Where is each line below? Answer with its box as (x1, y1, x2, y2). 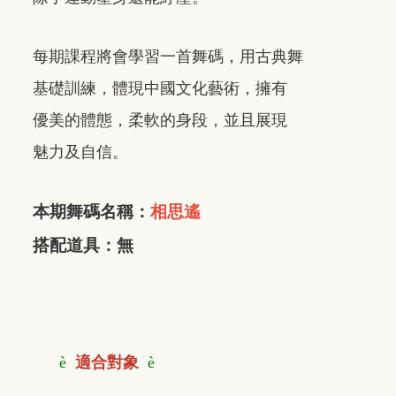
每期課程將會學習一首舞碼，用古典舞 (33, 47, 303, 65)
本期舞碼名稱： (33, 202, 150, 221)
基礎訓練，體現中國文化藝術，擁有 (33, 79, 287, 97)
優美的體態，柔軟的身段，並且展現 (33, 110, 287, 129)
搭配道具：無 (33, 235, 133, 255)
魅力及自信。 (33, 142, 128, 161)
